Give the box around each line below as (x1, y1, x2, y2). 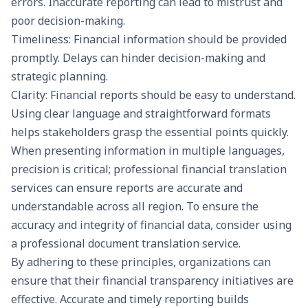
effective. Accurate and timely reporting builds (11, 291, 249, 307)
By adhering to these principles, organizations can (11, 254, 271, 269)
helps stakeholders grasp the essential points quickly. (11, 124, 289, 140)
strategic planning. (11, 68, 108, 84)
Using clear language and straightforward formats (11, 105, 271, 121)
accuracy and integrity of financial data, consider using (11, 217, 291, 232)
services (11, 179, 53, 195)
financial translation (181, 161, 287, 177)
